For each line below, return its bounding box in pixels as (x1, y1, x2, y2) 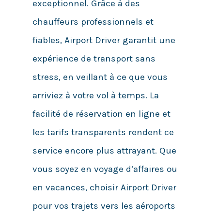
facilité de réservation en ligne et (32, 108, 170, 120)
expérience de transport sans (32, 53, 155, 64)
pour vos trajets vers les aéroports (32, 201, 175, 212)
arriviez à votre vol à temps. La (32, 90, 159, 101)
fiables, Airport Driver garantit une (32, 35, 175, 46)
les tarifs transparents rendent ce (32, 127, 174, 138)
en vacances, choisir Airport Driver (32, 182, 176, 193)
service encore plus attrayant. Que (32, 145, 176, 156)
